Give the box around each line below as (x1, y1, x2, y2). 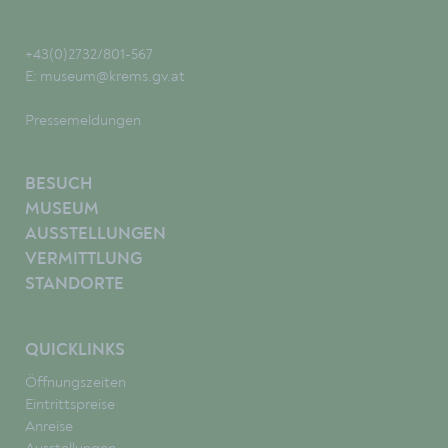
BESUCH (25, 176, 92, 194)
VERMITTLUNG (25, 251, 142, 269)
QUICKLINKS (25, 342, 125, 360)
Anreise (25, 417, 73, 436)
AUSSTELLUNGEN (25, 226, 166, 244)
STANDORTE (25, 276, 124, 294)
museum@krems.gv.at (40, 67, 185, 86)
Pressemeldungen (25, 111, 141, 130)
